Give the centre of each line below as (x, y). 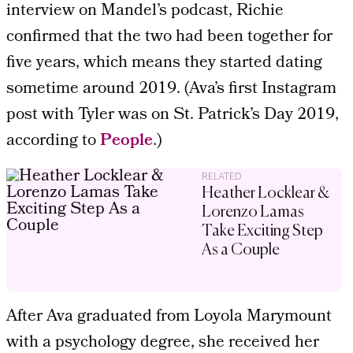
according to (53, 141)
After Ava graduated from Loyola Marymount (169, 317)
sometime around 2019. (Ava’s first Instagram (171, 89)
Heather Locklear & (266, 193)
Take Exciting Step (262, 231)
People (126, 141)
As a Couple (241, 250)
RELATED (222, 176)
